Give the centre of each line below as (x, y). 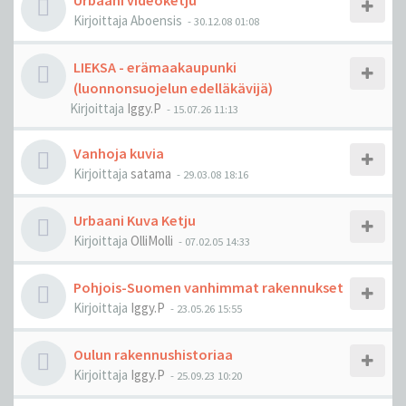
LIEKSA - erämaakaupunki (155, 67)
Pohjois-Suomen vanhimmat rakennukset (208, 287)
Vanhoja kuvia (119, 153)
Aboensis (156, 20)
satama (151, 174)
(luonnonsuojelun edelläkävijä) (173, 88)
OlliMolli (152, 241)
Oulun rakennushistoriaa (153, 354)
